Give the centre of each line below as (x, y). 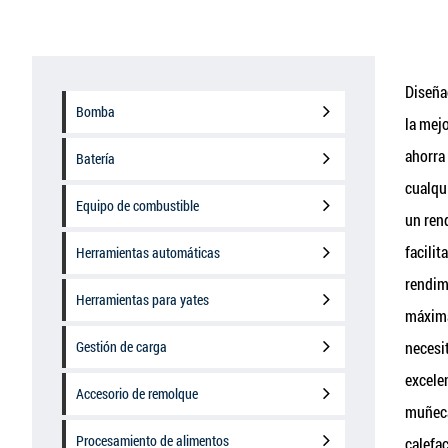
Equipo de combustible (137, 205)
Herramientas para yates (142, 299)
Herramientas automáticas (148, 252)
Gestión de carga (121, 346)
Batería (95, 158)
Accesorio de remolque (137, 393)
